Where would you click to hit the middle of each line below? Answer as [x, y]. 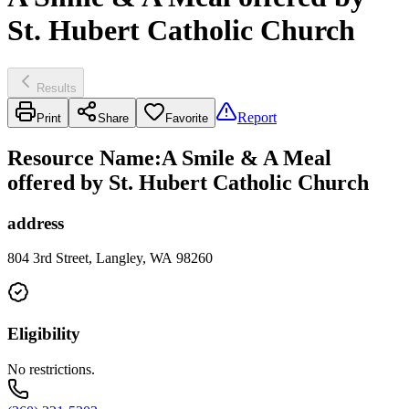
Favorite [187, 118]
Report [257, 117]
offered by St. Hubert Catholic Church [188, 182]
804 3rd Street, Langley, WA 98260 [110, 258]
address [36, 223]
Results [57, 88]
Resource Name [81, 157]
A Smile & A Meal [246, 157]
